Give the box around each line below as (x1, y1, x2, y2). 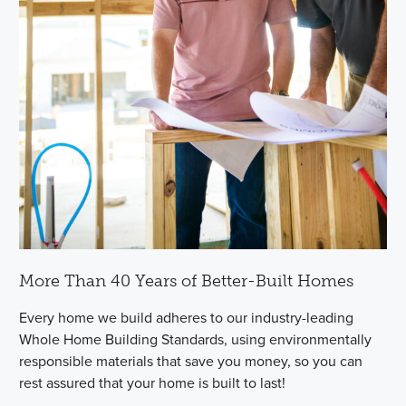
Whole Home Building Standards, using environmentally (19, 328, 372, 350)
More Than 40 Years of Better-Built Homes (19, 270, 354, 291)
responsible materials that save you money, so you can (19, 350, 363, 372)
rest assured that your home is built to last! (19, 372, 286, 393)
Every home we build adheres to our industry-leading (19, 306, 354, 328)
